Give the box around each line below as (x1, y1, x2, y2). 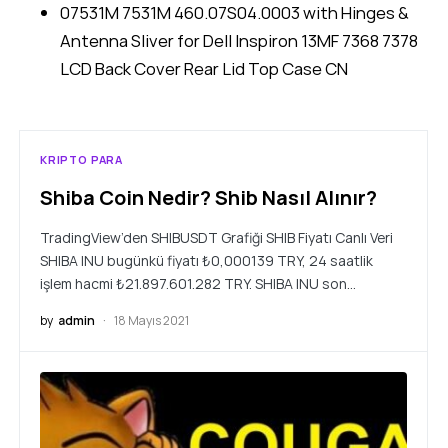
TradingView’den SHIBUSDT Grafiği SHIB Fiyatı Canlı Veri (40, 228, 393, 248)
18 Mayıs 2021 (112, 312, 189, 330)
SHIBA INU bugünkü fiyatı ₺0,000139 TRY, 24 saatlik (40, 251, 373, 271)
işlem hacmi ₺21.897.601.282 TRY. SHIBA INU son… (40, 274, 356, 294)
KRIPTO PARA (40, 152, 124, 168)
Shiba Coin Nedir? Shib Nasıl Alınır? (40, 184, 377, 212)
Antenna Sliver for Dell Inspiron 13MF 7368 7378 (60, 29, 418, 53)
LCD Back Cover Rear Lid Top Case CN (60, 57, 348, 81)
